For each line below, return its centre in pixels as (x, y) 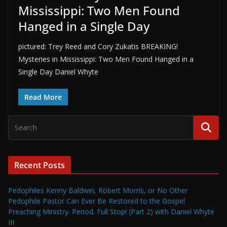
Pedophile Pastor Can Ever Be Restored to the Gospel (97, 201)
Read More (43, 97)
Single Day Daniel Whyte (58, 72)
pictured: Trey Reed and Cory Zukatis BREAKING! (98, 47)
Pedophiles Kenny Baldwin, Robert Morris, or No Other (98, 191)
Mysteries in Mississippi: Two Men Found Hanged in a (106, 59)
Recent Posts (40, 165)
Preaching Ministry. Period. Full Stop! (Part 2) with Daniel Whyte (111, 212)
